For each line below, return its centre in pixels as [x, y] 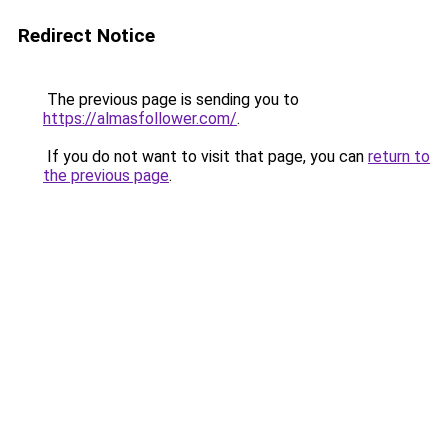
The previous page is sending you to [171, 99]
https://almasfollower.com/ [140, 118]
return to [399, 156]
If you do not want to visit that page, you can [205, 156]
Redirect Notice [86, 35]
